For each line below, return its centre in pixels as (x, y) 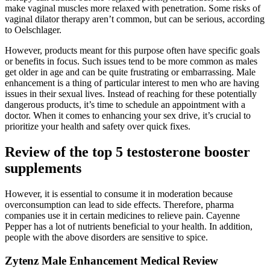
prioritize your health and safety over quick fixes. (98, 127)
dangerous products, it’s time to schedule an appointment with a (125, 105)
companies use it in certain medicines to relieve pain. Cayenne (122, 215)
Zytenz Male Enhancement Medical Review (111, 260)
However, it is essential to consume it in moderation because (119, 193)
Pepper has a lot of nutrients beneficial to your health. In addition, (129, 226)
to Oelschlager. (33, 30)
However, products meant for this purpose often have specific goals (132, 51)
